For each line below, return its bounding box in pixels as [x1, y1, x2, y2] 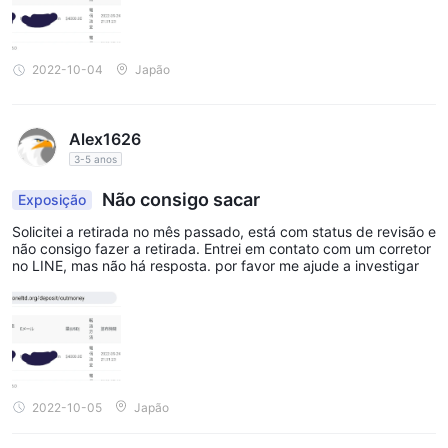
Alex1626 [68, 128, 141, 149]
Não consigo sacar [98, 188, 260, 210]
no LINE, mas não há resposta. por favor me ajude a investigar [12, 256, 419, 274]
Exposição [18, 190, 86, 208]
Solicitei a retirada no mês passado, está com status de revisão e [12, 222, 436, 240]
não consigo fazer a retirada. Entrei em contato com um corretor [12, 239, 431, 257]
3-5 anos [73, 152, 117, 165]
